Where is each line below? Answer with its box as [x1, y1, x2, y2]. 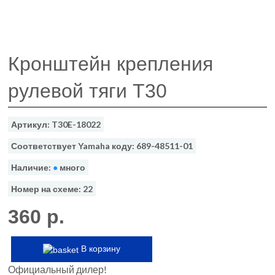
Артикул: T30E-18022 [11, 119, 101, 130]
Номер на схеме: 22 [11, 184, 93, 194]
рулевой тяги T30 [8, 80, 168, 102]
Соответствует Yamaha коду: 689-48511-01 [11, 141, 193, 151]
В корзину [79, 244, 121, 254]
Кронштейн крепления [8, 53, 214, 75]
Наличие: [11, 162, 53, 172]
